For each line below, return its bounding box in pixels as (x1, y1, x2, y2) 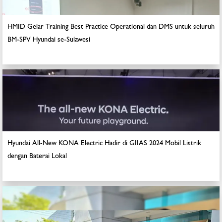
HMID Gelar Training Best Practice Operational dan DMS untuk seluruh (7, 24, 215, 31)
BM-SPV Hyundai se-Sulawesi (7, 37, 90, 44)
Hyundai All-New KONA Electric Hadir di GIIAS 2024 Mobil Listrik (7, 140, 201, 148)
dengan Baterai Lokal (7, 153, 67, 161)
